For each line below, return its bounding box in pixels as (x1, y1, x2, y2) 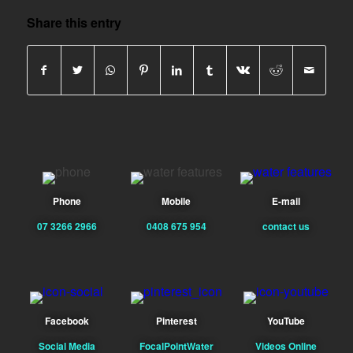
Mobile (162, 194, 191, 209)
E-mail (272, 194, 301, 209)
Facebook (44, 314, 89, 329)
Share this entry (26, 13, 121, 32)
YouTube (267, 314, 306, 329)
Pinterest (155, 314, 197, 329)
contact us (262, 219, 310, 234)
